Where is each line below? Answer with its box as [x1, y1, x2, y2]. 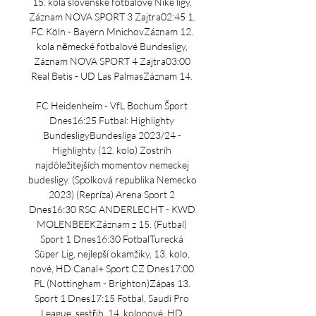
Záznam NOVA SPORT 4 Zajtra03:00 [33, 55, 190, 67]
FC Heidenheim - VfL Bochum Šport [36, 99, 188, 111]
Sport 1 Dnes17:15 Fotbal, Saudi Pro [35, 292, 189, 304]
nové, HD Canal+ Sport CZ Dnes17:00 [30, 262, 194, 274]
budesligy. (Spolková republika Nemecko [28, 174, 197, 186]
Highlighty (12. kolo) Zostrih [52, 144, 171, 156]
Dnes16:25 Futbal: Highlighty [49, 114, 174, 126]
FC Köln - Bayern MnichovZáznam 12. [30, 25, 193, 37]
